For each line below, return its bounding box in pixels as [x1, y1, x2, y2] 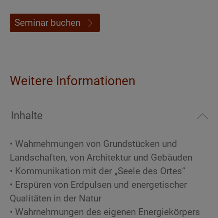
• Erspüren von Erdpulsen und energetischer [10, 179, 187, 191]
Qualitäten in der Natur [10, 193, 101, 204]
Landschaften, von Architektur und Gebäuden [10, 152, 192, 163]
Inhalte [11, 109, 43, 122]
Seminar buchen [15, 17, 80, 29]
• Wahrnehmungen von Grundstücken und [10, 138, 177, 150]
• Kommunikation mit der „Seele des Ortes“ [10, 165, 185, 177]
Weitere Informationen [10, 73, 135, 89]
